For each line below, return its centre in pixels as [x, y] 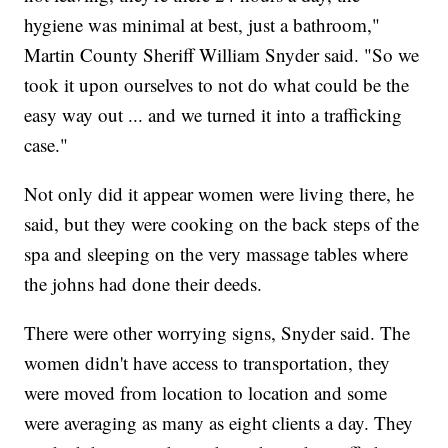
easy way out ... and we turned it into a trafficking [213, 115]
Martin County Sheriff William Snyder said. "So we [222, 55]
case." [46, 145]
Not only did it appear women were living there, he [219, 194]
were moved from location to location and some [206, 393]
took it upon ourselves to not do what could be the [217, 85]
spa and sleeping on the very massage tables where [216, 254]
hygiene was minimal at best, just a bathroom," [202, 25]
